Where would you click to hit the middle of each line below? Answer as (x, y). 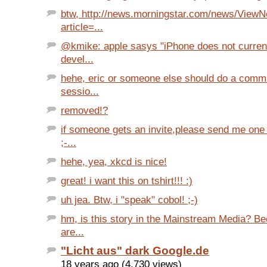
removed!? (84, 111)
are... (72, 232)
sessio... (80, 91)
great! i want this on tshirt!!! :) (127, 181)
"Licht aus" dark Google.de (135, 251)
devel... (77, 59)
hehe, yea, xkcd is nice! (114, 162)
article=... (82, 27)
